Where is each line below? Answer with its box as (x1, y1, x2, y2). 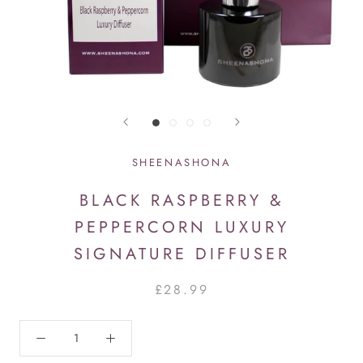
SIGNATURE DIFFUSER (73, 241, 290, 266)
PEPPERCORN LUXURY (74, 215, 289, 239)
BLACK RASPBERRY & (79, 188, 284, 212)
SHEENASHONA (131, 154, 232, 170)
